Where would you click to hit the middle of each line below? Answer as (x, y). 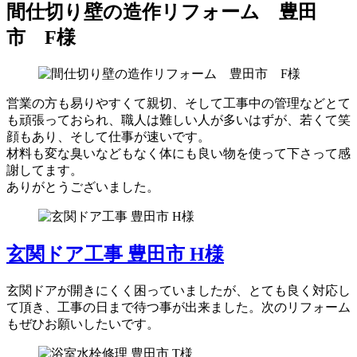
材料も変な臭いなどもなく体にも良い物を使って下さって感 (178, 153)
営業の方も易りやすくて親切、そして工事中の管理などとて (178, 103)
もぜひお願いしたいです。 (83, 324)
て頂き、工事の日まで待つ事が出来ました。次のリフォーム (178, 307)
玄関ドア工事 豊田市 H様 (115, 254)
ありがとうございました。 (83, 186)
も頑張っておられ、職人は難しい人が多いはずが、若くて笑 (178, 120)
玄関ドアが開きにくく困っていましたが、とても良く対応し (178, 290)
